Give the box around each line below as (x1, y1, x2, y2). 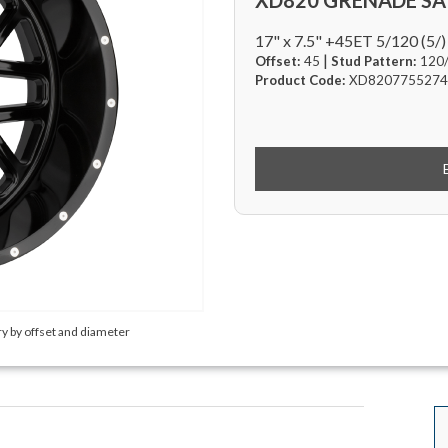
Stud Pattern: (331, 53, 420, 69)
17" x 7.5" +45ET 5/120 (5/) (255, 31, 446, 50)
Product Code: (255, 72, 349, 88)
